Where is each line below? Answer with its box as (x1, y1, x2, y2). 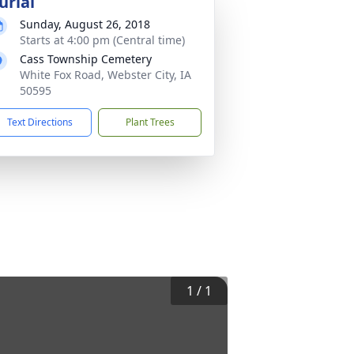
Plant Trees (125, 115, 175, 129)
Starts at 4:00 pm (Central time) (20, 32, 185, 47)
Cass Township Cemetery (20, 51, 152, 66)
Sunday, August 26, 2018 (20, 17, 150, 32)
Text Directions (7, 115, 73, 129)
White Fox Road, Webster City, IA (20, 67, 191, 82)
